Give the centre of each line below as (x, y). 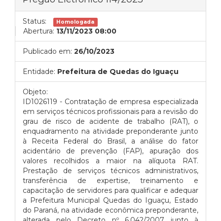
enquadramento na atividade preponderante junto (110, 131)
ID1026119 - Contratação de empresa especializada (110, 102)
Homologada (75, 22)
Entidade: (39, 72)
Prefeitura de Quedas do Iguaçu (118, 72)
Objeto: (35, 92)
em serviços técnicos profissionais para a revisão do (110, 111)
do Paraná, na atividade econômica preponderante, (110, 210)
